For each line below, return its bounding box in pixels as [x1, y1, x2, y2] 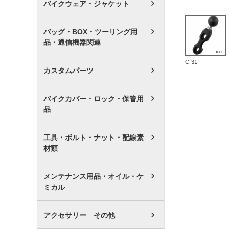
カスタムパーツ [43, 66, 94, 75]
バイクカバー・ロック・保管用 [43, 94, 144, 103]
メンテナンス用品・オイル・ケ [43, 172, 144, 180]
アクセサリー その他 [43, 211, 115, 219]
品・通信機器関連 [43, 38, 101, 47]
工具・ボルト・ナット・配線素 [43, 133, 144, 142]
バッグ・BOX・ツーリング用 [43, 27, 138, 36]
